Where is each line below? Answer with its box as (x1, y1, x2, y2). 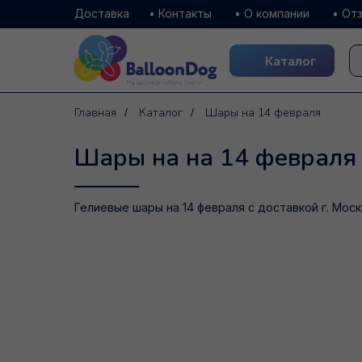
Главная (74, 105, 116, 120)
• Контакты (149, 6, 212, 20)
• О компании (234, 6, 309, 20)
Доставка (74, 6, 129, 20)
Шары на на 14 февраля (74, 141, 356, 175)
